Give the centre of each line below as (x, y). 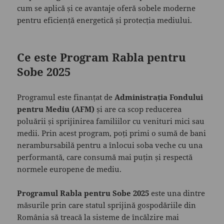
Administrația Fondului (159, 97)
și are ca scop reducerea (138, 109)
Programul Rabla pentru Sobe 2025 (83, 193)
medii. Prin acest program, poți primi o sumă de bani (112, 133)
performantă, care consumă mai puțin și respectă (105, 157)
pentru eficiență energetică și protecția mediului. (105, 20)
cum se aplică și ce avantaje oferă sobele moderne (106, 8)
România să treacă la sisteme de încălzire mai (98, 217)
